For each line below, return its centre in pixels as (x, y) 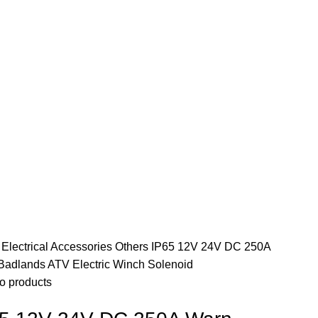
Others (133, 247)
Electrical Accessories (59, 247)
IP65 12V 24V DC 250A (211, 247)
